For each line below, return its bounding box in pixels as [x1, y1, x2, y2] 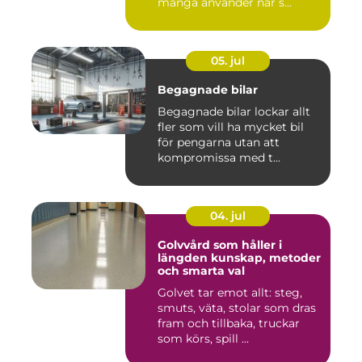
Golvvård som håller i [158, 237, 282, 252]
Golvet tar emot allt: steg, [158, 284, 302, 300]
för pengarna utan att [158, 134, 280, 149]
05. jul [211, 53, 245, 68]
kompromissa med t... [158, 149, 280, 165]
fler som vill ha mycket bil [158, 119, 304, 134]
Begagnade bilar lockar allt [158, 103, 310, 119]
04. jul [210, 208, 246, 223]
